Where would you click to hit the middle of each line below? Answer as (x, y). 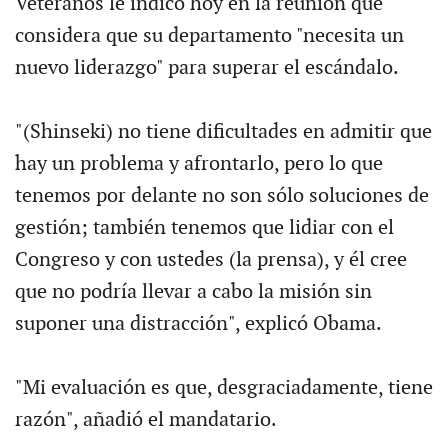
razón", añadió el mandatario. (145, 419)
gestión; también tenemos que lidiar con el (204, 227)
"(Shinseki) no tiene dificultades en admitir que (223, 131)
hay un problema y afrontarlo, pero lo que (198, 163)
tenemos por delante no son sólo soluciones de (221, 195)
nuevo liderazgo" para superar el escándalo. (206, 67)
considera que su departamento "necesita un (209, 35)
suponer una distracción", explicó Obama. (198, 323)
